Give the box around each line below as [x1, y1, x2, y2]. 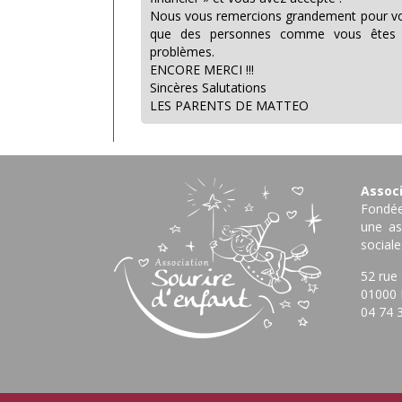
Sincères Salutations [150, 79, 267, 96]
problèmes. [150, 43, 214, 60]
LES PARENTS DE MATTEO [150, 97, 309, 114]
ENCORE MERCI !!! [150, 61, 254, 78]
